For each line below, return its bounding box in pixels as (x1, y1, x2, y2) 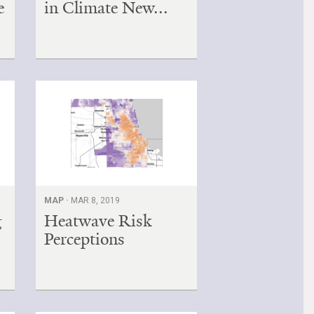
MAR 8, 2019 (71, 195, 121, 205)
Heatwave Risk (44, 210, 152, 231)
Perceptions (44, 228, 125, 250)
